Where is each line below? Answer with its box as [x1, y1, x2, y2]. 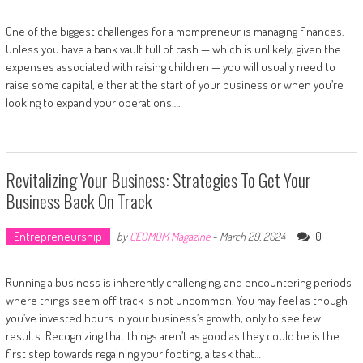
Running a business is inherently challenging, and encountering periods [5, 274, 352, 290]
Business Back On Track [5, 187, 152, 214]
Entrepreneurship [13, 228, 102, 244]
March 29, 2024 [219, 228, 285, 243]
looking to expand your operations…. [5, 94, 181, 110]
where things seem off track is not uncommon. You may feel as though [5, 292, 348, 308]
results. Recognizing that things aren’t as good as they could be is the [5, 327, 340, 344]
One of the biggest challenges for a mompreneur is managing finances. [5, 23, 344, 39]
